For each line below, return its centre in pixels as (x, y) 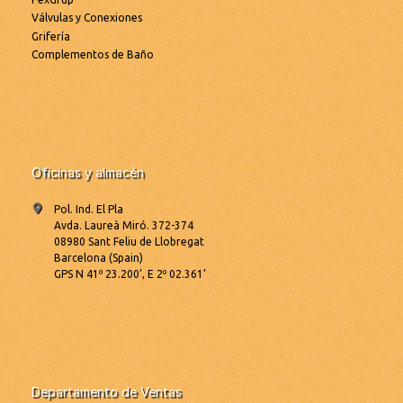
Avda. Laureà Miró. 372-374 (124, 226)
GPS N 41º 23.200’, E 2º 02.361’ (130, 274)
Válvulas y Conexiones (87, 18)
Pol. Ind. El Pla (89, 210)
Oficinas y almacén (88, 173)
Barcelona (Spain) (99, 258)
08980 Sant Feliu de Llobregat (129, 242)
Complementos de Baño (93, 55)
